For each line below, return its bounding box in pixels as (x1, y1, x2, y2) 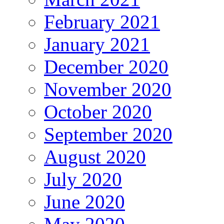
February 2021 (44, 10, 160, 32)
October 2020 (44, 100, 152, 122)
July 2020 (44, 168, 122, 190)
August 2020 (44, 145, 146, 167)
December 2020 (44, 55, 168, 77)
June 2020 (44, 190, 125, 212)
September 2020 (44, 123, 172, 145)
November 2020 (44, 78, 171, 100)
